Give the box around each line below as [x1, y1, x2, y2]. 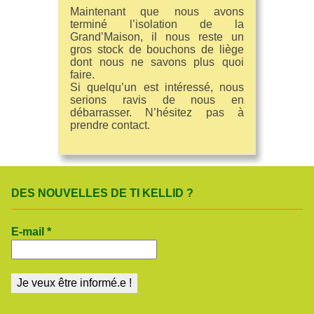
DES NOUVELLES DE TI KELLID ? [11, 187, 193, 200]
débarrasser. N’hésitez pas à [70, 107, 244, 119]
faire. [70, 69, 95, 81]
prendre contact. [70, 119, 151, 132]
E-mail [11, 226, 47, 238]
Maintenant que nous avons [70, 6, 244, 18]
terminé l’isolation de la [70, 18, 244, 31]
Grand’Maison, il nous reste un [70, 31, 244, 43]
